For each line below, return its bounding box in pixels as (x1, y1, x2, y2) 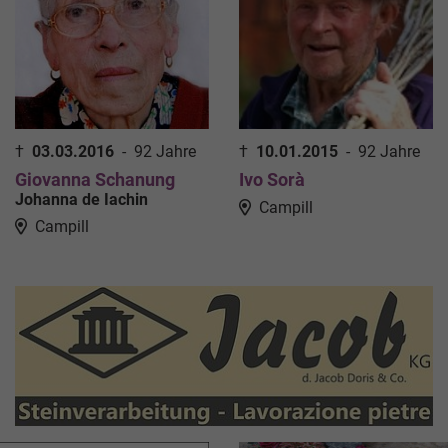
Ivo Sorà (239, 168, 305, 190)
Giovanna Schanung (15, 168, 175, 190)
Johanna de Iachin (15, 189, 148, 209)
